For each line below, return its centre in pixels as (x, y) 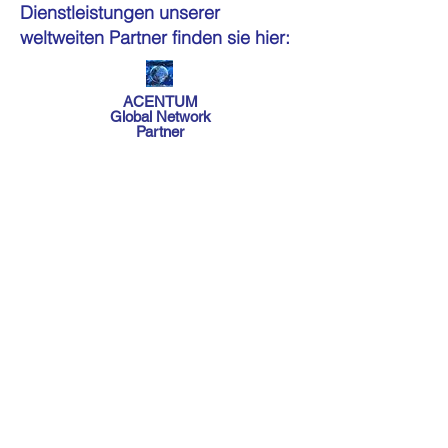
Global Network (160, 116)
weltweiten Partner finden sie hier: (155, 37)
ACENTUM (160, 101)
